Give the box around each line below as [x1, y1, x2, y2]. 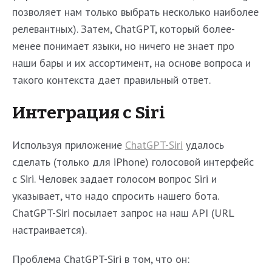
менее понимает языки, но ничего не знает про [12, 38, 234, 53]
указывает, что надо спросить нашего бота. [12, 188, 219, 203]
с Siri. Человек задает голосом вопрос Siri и [12, 171, 217, 186]
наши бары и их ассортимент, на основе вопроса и [12, 55, 251, 70]
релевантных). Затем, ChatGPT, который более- [12, 21, 235, 36]
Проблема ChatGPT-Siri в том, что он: [12, 251, 189, 266]
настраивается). [12, 222, 87, 237]
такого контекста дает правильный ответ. [12, 72, 211, 87]
